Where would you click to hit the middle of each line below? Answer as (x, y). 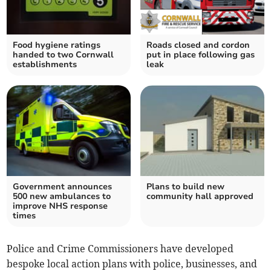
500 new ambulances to (62, 197)
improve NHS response (60, 206)
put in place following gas (201, 55)
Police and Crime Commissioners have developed (120, 249)
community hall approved (200, 197)
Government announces (63, 187)
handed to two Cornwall (64, 55)
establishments (45, 65)
